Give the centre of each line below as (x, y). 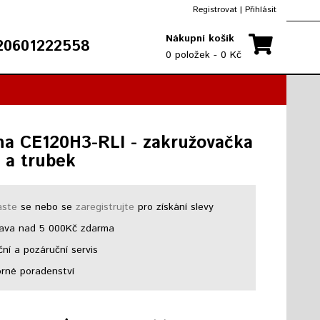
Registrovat (215, 10)
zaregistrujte (105, 207)
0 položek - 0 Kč (204, 55)
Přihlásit (261, 10)
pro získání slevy (174, 207)
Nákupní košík (200, 39)
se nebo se (47, 207)
